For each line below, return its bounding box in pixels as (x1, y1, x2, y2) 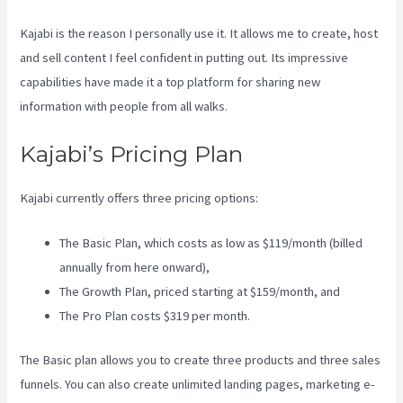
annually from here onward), (59, 259, 210, 276)
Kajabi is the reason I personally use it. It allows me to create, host (20, 24, 379, 41)
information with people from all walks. (20, 97, 228, 114)
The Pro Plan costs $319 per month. (59, 308, 251, 325)
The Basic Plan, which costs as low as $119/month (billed (59, 235, 363, 252)
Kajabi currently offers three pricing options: (20, 190, 259, 206)
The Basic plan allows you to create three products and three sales (20, 352, 381, 369)
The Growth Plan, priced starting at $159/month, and (59, 283, 341, 300)
